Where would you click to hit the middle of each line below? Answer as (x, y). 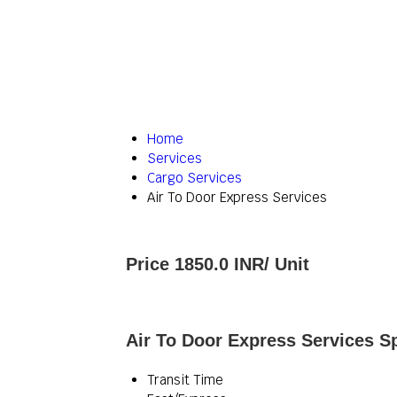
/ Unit (287, 264)
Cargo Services (195, 178)
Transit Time (185, 380)
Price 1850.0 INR (195, 264)
